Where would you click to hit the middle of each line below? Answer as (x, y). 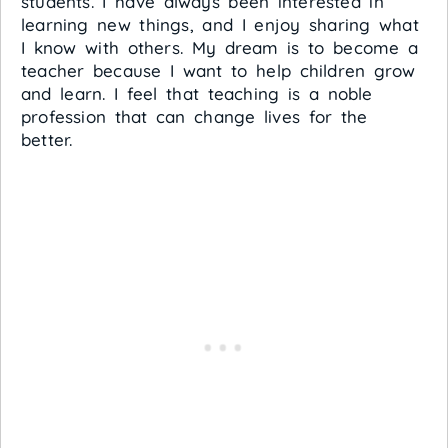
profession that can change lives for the (194, 116)
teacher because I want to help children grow (218, 70)
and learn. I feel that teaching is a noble (197, 93)
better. (47, 139)
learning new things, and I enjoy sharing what (220, 24)
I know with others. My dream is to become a (220, 47)
